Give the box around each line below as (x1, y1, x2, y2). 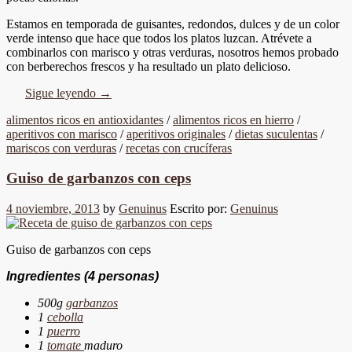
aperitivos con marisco (6, 126, 117, 141)
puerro (47, 324, 80, 338)
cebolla (47, 310, 83, 324)
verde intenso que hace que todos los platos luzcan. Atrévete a (6, 31, 312, 45)
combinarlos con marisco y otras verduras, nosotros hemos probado (6, 45, 339, 59)
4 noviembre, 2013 (6, 201, 100, 215)
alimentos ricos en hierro (173, 112, 294, 126)
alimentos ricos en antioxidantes (6, 112, 163, 126)
